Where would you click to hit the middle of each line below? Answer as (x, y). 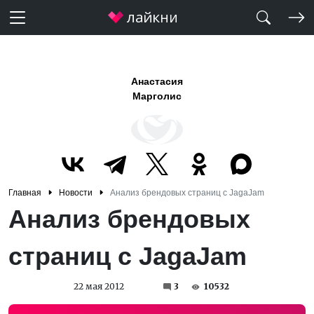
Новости (76, 193)
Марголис (157, 96)
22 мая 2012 (99, 286)
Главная (25, 193)
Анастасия (157, 81)
